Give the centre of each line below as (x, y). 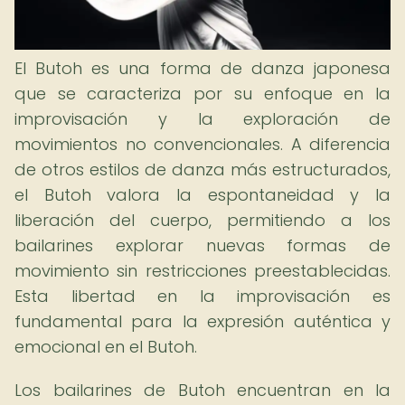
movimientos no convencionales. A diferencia (202, 144)
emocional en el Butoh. (106, 347)
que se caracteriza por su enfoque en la (202, 94)
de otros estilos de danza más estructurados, (202, 170)
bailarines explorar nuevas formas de (202, 245)
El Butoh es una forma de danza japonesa (202, 68)
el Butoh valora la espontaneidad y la (202, 195)
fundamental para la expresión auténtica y (202, 321)
